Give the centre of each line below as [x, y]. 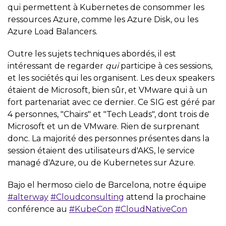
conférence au [38, 209]
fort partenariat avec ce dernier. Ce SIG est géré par [111, 102]
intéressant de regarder [56, 66]
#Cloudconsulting [87, 197]
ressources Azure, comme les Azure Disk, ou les [103, 19]
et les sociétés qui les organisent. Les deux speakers [111, 78]
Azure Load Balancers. [52, 31]
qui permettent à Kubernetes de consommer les [106, 7]
